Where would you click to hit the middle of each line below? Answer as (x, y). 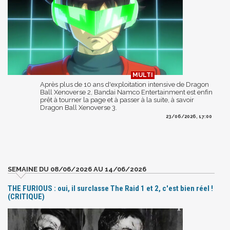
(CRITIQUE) (26, 196)
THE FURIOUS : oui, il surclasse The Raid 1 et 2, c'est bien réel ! (110, 188)
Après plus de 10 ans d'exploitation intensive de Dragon (124, 84)
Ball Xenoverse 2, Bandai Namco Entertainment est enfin (126, 92)
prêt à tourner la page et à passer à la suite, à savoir (117, 100)
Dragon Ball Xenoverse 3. (79, 107)
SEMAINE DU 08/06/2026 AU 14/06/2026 (77, 169)
